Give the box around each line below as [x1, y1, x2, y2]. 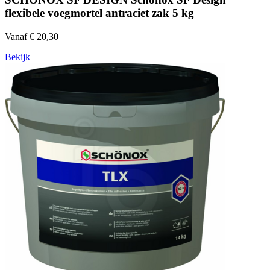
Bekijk [5, 51, 30, 62]
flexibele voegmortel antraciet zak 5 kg [5, 6, 194, 19]
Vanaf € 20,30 [5, 31, 58, 42]
